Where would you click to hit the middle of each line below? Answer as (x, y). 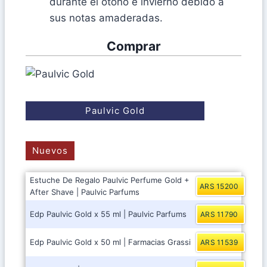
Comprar (133, 46)
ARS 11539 (219, 243)
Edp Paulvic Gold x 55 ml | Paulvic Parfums (108, 214)
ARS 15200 (219, 187)
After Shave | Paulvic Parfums (85, 192)
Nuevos (50, 151)
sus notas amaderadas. (106, 18)
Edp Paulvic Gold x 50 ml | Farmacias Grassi (110, 242)
